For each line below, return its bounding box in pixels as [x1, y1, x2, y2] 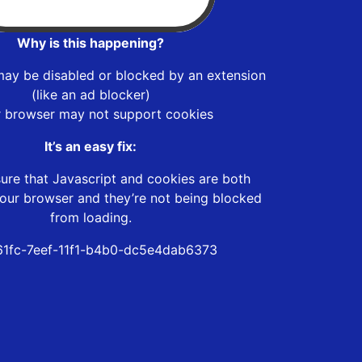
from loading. [49, 208, 132, 225]
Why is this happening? [17, 34, 164, 51]
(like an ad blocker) [31, 86, 150, 103]
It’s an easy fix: [44, 137, 137, 154]
